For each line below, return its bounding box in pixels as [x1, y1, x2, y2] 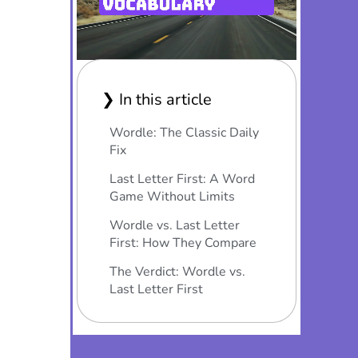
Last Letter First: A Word [109, 169, 255, 188]
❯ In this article [101, 88, 212, 110]
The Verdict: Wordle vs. [109, 262, 245, 280]
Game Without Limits [109, 187, 235, 205]
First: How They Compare [109, 233, 257, 252]
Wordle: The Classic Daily [109, 123, 259, 141]
